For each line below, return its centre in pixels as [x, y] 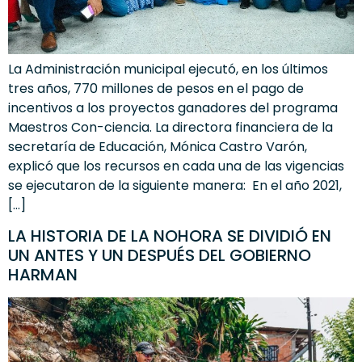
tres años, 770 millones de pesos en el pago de [156, 88]
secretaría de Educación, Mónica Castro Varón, [158, 146]
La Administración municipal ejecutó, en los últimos [168, 69]
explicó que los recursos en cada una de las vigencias [176, 166]
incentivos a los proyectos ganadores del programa [173, 107]
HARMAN [43, 275]
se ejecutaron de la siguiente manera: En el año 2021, [175, 185]
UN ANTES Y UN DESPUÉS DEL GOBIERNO [160, 256]
